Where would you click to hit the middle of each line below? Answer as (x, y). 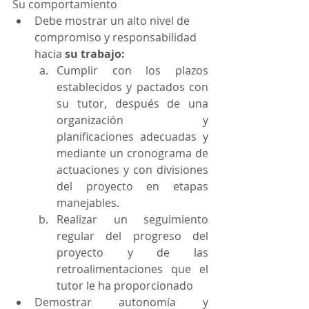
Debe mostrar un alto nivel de (113, 21)
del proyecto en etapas (132, 186)
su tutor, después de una (132, 103)
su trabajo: (96, 54)
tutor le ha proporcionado (125, 286)
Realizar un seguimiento (132, 219)
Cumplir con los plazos (132, 70)
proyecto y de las (132, 252)
